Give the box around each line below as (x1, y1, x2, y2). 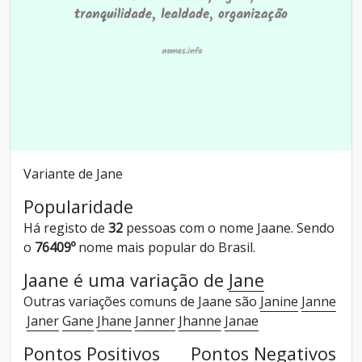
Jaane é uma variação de (23, 268, 229, 292)
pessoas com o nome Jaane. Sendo (123, 219, 335, 237)
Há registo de (23, 219, 108, 237)
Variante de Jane (23, 165, 123, 183)
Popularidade (23, 195, 133, 218)
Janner (135, 312, 175, 330)
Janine (260, 293, 298, 310)
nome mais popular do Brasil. (75, 238, 255, 256)
